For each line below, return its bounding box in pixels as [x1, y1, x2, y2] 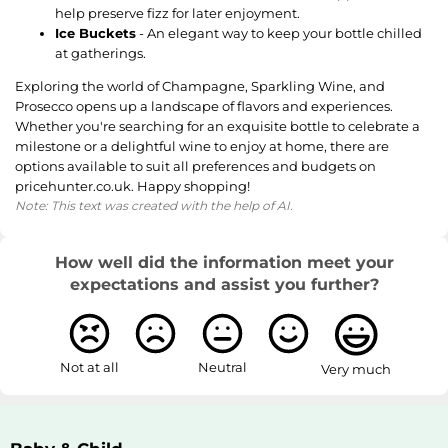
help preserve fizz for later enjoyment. [55, 4, 300, 21]
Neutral [197, 358, 247, 375]
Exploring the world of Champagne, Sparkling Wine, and [15, 77, 385, 94]
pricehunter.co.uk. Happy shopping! [15, 177, 250, 194]
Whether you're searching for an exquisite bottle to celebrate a [15, 117, 420, 134]
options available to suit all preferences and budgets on [15, 157, 376, 174]
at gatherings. [55, 44, 146, 61]
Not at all [60, 358, 120, 375]
